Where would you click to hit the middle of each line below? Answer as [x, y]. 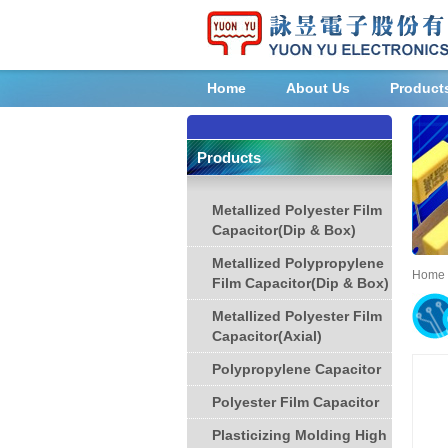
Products [229, 158]
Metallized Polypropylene [298, 263]
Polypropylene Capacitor [296, 369]
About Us [318, 88]
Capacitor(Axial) [267, 336]
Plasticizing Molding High [299, 435]
